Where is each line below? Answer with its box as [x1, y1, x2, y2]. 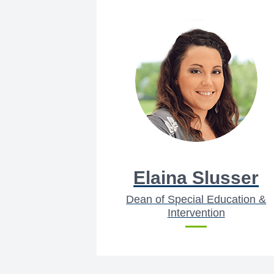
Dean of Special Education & [126, 193, 267, 206]
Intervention [167, 206, 225, 219]
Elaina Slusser [133, 167, 259, 188]
